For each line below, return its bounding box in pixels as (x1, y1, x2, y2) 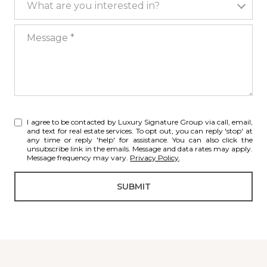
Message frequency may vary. (27, 153, 131, 162)
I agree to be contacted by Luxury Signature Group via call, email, (27, 117, 253, 126)
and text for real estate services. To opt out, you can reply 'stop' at (27, 126, 253, 135)
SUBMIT (116, 181, 151, 192)
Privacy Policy (130, 153, 179, 162)
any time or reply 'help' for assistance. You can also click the (27, 135, 253, 144)
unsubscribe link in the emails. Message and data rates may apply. (27, 144, 253, 153)
